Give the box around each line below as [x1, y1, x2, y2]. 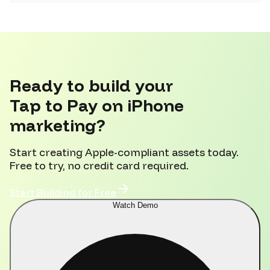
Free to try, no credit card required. [10, 159, 189, 172]
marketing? [10, 114, 105, 136]
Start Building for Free [10, 186, 116, 199]
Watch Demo [112, 201, 158, 210]
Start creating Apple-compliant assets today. [10, 145, 239, 159]
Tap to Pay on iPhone [10, 94, 184, 116]
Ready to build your [10, 74, 173, 96]
